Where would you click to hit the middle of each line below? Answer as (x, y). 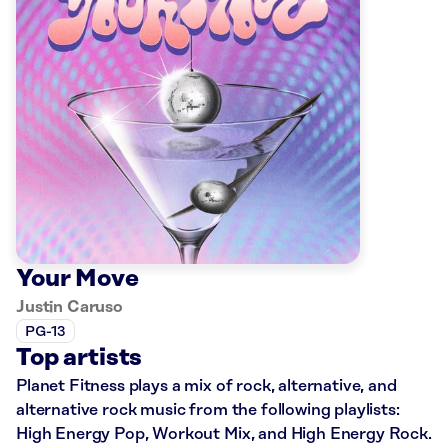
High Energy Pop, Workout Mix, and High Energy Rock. (224, 434)
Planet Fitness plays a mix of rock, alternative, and (206, 386)
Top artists (79, 358)
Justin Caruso (69, 307)
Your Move (77, 279)
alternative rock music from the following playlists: (208, 410)
